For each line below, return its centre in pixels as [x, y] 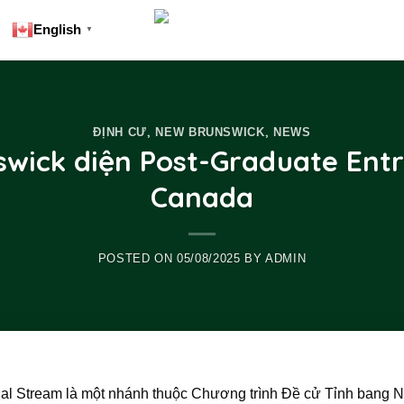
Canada [202, 197]
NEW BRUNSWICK [210, 132]
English [57, 29]
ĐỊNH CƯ [120, 132]
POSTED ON [138, 259]
